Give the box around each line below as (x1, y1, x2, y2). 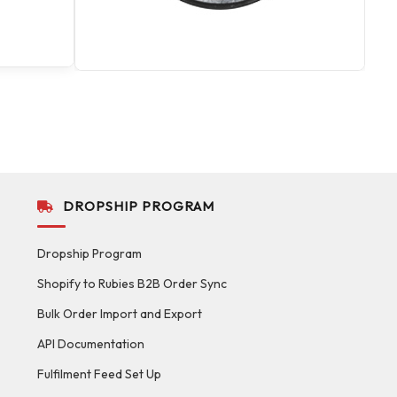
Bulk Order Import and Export (36, 305, 202, 322)
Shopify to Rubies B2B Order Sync (36, 275, 227, 292)
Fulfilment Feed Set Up (36, 365, 161, 382)
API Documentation (36, 335, 144, 352)
